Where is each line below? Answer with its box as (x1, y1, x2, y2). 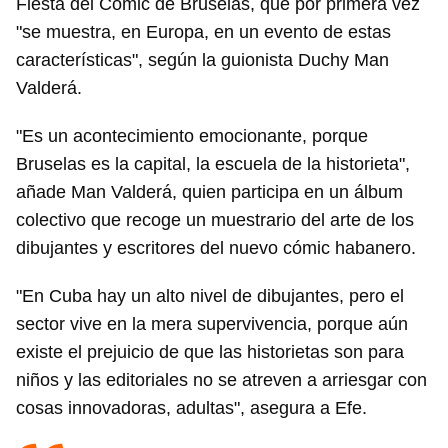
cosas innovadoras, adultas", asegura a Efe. (16, 398, 367, 418)
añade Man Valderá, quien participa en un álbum (16, 182, 403, 202)
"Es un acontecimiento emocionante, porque (16, 126, 368, 146)
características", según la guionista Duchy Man (16, 50, 389, 70)
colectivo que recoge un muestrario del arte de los (16, 210, 414, 230)
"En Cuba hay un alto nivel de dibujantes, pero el (16, 286, 404, 306)
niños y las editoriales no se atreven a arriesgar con (16, 370, 427, 390)
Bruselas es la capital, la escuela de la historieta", (16, 154, 410, 174)
